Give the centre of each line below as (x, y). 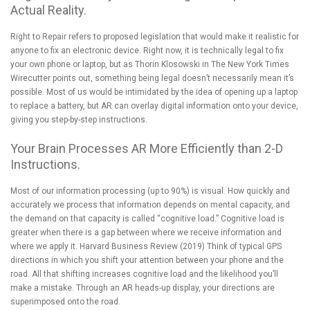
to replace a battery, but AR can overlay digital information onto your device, (154, 106)
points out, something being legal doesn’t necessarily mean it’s (173, 78)
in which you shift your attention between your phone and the (166, 260)
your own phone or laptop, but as (73, 64)
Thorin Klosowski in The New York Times (212, 64)
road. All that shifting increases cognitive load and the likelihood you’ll (144, 274)
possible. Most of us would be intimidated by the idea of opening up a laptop (154, 92)
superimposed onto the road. (65, 301)
